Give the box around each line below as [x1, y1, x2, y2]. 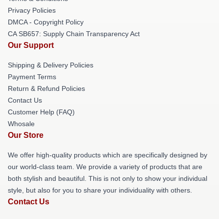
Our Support [8, 41, 54, 49]
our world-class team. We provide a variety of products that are [8, 163, 202, 171]
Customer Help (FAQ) [8, 108, 75, 116]
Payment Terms [8, 73, 56, 81]
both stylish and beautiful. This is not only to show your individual [8, 175, 207, 182]
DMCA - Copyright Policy [8, 18, 84, 26]
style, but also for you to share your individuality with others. [8, 186, 192, 194]
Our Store [8, 131, 44, 139]
